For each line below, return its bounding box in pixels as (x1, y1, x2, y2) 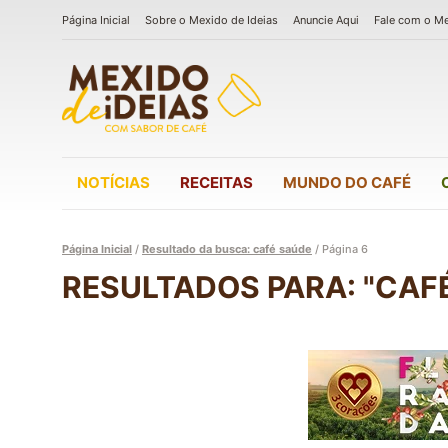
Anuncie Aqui (293, 13, 359, 27)
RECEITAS (180, 173, 253, 192)
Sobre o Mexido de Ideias (145, 13, 278, 27)
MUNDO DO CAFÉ (283, 173, 411, 192)
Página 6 (322, 242, 368, 256)
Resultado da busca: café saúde (142, 242, 312, 256)
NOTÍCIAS (77, 173, 150, 192)
